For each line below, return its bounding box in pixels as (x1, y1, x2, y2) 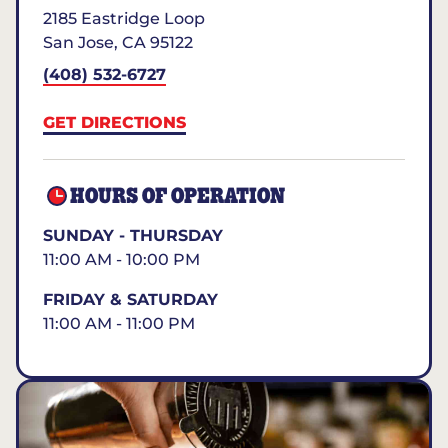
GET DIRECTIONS (43, 113, 186, 132)
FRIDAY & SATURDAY (43, 290, 218, 309)
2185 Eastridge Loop (43, 9, 205, 28)
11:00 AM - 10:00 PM (43, 250, 200, 269)
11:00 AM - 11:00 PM (43, 314, 195, 333)
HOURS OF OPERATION (70, 185, 286, 208)
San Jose (43, 33, 114, 52)
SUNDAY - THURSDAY (43, 226, 223, 245)
